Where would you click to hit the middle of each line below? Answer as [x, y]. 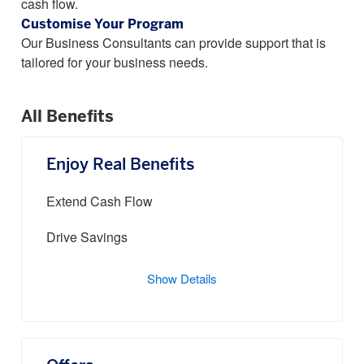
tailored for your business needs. [115, 64]
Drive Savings [87, 238]
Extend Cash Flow [100, 203]
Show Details [182, 280]
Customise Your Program [102, 25]
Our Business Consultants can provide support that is [173, 44]
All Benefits [67, 117]
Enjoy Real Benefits [120, 165]
